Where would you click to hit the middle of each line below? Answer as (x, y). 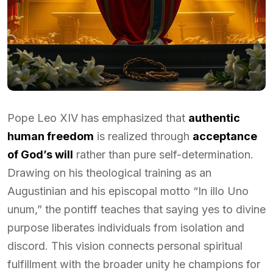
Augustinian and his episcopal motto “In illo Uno (128, 191)
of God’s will (40, 154)
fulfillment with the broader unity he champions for (134, 264)
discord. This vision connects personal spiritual (125, 246)
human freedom (51, 136)
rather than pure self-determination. (163, 154)
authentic (214, 118)
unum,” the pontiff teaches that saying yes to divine (136, 209)
